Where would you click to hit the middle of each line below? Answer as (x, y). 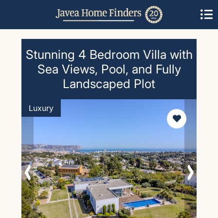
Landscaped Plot (109, 84)
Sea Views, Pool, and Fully (109, 69)
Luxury (41, 108)
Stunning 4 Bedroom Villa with (109, 54)
